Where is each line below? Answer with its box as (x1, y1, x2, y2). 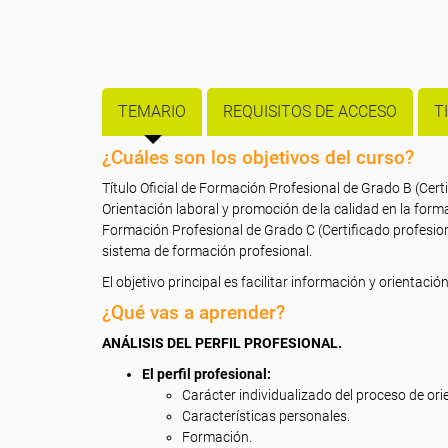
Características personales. (182, 408, 350, 424)
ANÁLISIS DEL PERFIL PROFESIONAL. (102, 335, 342, 351)
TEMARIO (118, 102, 186, 121)
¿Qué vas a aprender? (102, 301, 285, 324)
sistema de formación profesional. (102, 243, 315, 259)
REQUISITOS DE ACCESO (223, 102, 397, 121)
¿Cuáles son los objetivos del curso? (102, 146, 414, 169)
